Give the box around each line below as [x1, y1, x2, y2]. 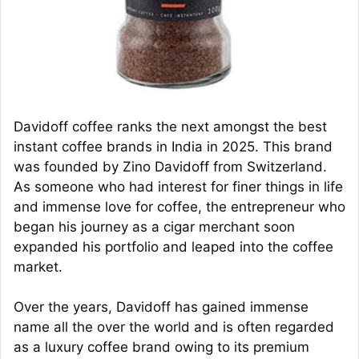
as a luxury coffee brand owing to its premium [14, 339, 309, 356]
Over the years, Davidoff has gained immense [14, 299, 309, 316]
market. [14, 258, 63, 275]
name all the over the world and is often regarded [14, 319, 334, 336]
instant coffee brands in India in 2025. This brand [14, 138, 333, 155]
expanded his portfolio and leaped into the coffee [14, 238, 333, 255]
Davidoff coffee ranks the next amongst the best [14, 118, 327, 135]
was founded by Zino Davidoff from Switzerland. [14, 158, 327, 175]
